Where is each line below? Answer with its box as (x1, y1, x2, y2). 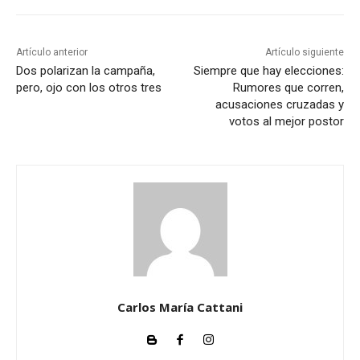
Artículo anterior (16, 47, 88, 59)
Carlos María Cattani (117, 299, 243, 316)
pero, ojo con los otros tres (16, 80, 162, 96)
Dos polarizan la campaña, (16, 63, 155, 79)
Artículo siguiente (264, 47, 344, 59)
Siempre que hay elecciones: (193, 63, 344, 79)
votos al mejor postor (228, 114, 344, 129)
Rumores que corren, (232, 80, 344, 96)
